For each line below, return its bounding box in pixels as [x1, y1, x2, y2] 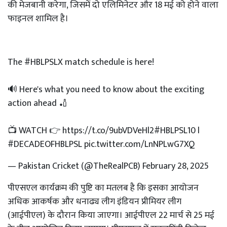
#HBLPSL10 [154, 123, 196, 138]
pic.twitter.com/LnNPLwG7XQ [84, 137, 195, 152]
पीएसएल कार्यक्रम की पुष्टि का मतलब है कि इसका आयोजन [8, 180, 199, 196]
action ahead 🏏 [8, 96, 68, 111]
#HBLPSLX [24, 55, 63, 70]
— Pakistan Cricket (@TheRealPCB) [8, 159, 142, 174]
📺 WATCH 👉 [8, 123, 62, 138]
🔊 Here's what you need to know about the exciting [8, 82, 204, 97]
